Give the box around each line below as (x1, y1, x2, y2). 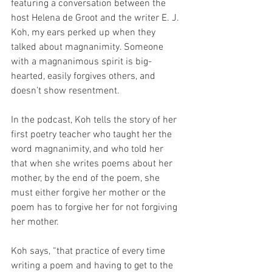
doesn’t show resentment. (11, 84, 120, 97)
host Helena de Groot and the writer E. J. (11, 12, 182, 24)
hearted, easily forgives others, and (11, 70, 158, 83)
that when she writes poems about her (11, 157, 175, 170)
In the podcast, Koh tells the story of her (11, 114, 179, 126)
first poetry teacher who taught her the (11, 128, 174, 141)
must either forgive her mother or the (11, 186, 168, 199)
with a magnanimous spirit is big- (11, 55, 152, 68)
